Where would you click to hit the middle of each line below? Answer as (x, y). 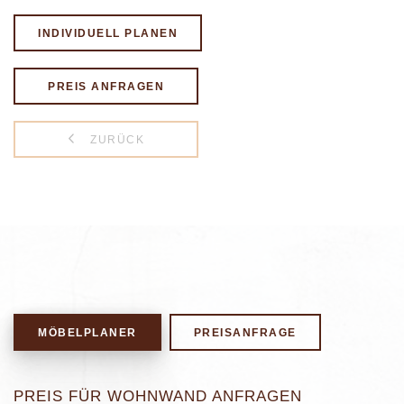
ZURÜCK (115, 140)
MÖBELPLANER (87, 333)
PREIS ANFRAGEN (106, 87)
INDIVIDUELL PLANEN (108, 33)
